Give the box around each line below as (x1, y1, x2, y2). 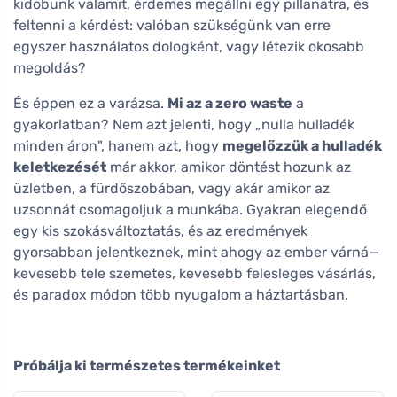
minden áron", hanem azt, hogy (13, 136, 222, 154)
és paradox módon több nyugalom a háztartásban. (13, 285, 348, 303)
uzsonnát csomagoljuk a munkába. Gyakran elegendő (13, 200, 367, 218)
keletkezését (13, 158, 106, 175)
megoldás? (13, 58, 86, 76)
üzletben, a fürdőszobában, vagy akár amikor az (13, 179, 330, 197)
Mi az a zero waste (167, 94, 292, 112)
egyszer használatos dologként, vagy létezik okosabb (13, 37, 364, 55)
